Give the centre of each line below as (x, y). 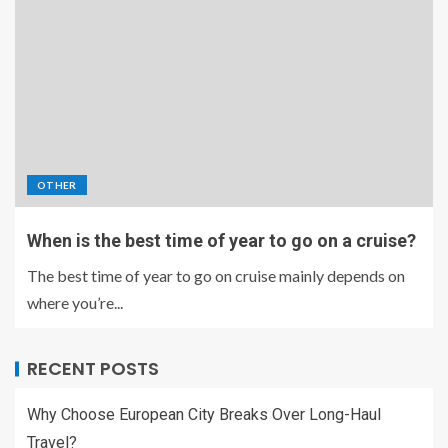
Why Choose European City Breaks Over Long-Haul (204, 414)
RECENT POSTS (93, 368)
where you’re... (75, 302)
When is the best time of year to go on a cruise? (221, 240)
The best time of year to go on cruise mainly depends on (216, 275)
